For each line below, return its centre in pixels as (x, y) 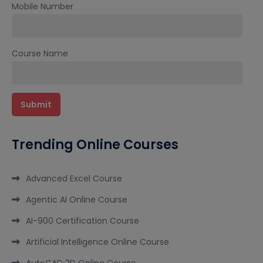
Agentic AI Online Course (77, 200)
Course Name (40, 54)
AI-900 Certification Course (82, 221)
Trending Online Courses (95, 145)
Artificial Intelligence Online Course (97, 242)
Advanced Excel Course (74, 179)
